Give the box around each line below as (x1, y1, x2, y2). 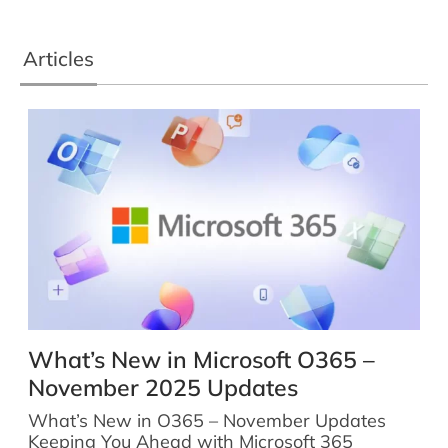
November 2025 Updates (28, 372, 298, 402)
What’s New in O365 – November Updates (28, 408, 386, 432)
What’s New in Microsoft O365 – (28, 344, 375, 374)
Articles (23, 46, 95, 71)
